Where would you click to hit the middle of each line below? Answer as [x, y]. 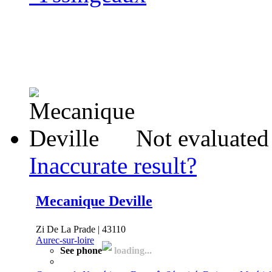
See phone [81, 250]
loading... [132, 250]
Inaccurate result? [113, 165]
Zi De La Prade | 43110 [81, 229]
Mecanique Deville [94, 201]
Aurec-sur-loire [65, 240]
